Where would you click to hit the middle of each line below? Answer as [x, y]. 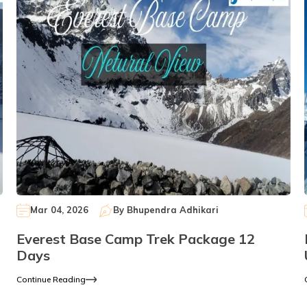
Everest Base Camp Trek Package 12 [135, 238]
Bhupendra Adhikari [172, 210]
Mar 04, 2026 [59, 210]
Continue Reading [51, 279]
